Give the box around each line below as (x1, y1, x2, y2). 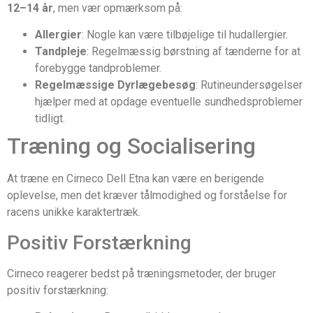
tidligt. (35, 112, 65, 126)
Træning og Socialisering (7, 133, 256, 160)
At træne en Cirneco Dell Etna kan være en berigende (7, 172, 264, 186)
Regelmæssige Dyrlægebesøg (35, 78, 196, 92)
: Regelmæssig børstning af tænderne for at (87, 45, 300, 59)
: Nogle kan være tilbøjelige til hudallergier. (82, 28, 288, 42)
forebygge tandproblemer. (35, 61, 161, 75)
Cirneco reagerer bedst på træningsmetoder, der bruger (7, 266, 276, 280)
